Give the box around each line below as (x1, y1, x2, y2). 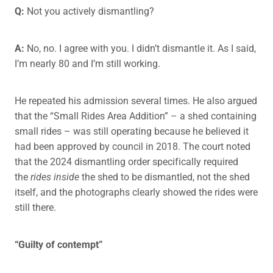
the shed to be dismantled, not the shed (79, 170, 250, 183)
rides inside (30, 170, 79, 183)
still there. (15, 200, 56, 214)
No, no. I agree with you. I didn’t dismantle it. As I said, (24, 41, 256, 55)
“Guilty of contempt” (15, 238, 103, 251)
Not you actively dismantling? (24, 4, 154, 18)
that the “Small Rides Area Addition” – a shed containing (15, 109, 257, 122)
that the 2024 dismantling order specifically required (15, 155, 238, 168)
